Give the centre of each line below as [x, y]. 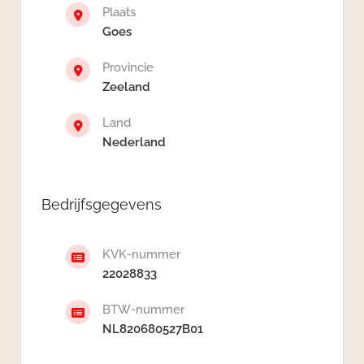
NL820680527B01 [153, 329]
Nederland [134, 142]
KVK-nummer [141, 254]
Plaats [119, 12]
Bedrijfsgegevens [102, 204]
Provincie [128, 67]
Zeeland [126, 87]
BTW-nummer [143, 309]
